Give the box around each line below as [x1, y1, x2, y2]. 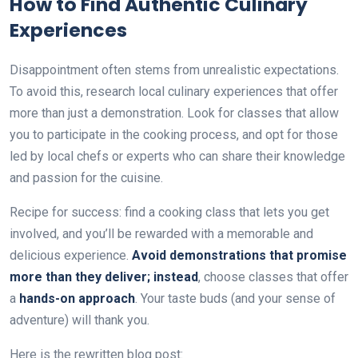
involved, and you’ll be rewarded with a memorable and [10, 225, 313, 241]
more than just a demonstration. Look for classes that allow [10, 105, 339, 121]
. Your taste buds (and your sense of [135, 290, 336, 306]
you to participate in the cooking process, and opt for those [10, 126, 338, 142]
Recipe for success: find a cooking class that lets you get [10, 204, 329, 220]
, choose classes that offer [198, 268, 348, 284]
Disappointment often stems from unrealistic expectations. [10, 62, 339, 78]
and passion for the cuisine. [10, 169, 163, 185]
